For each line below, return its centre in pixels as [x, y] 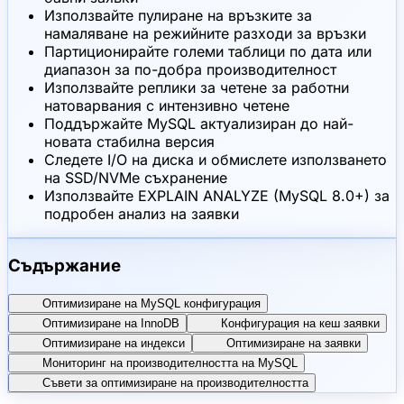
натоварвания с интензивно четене [167, 105]
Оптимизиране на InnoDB [111, 323]
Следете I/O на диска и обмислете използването [216, 159]
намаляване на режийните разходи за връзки [205, 33]
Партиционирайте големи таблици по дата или [208, 51]
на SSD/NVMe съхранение [136, 177]
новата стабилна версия [129, 141]
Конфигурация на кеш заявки [300, 323]
